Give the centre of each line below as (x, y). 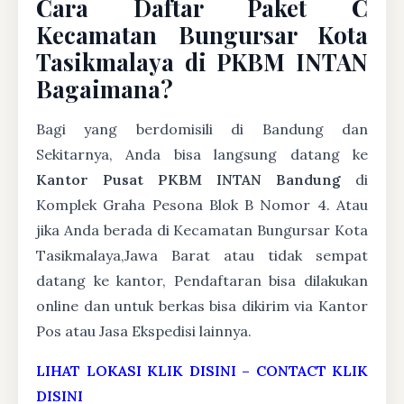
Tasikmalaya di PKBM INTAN (202, 61)
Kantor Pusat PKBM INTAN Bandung (188, 179)
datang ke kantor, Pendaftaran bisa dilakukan (202, 280)
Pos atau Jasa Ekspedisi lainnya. (144, 331)
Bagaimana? (105, 88)
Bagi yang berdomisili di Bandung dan (202, 129)
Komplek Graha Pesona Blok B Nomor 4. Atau (202, 205)
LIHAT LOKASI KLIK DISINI (136, 371)
